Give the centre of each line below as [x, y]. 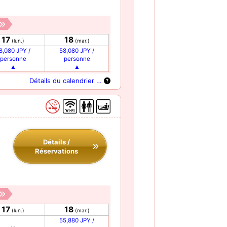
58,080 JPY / [77, 50]
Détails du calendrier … [67, 80]
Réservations [56, 151]
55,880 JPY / [77, 221]
